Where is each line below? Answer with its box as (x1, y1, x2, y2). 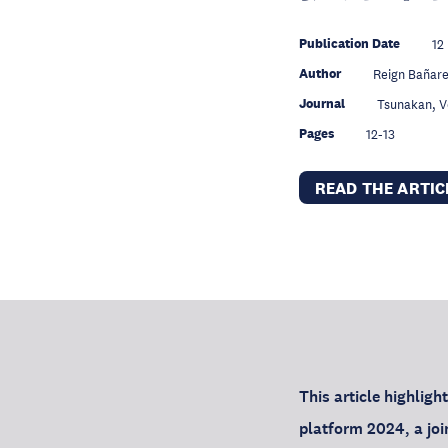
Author (298, 65, 341, 82)
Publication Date (298, 35, 400, 52)
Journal (298, 95, 345, 112)
